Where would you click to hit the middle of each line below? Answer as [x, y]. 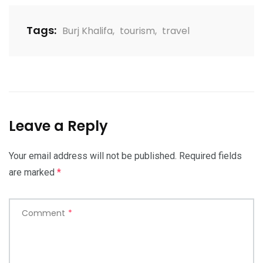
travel [176, 31]
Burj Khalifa [87, 31]
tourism [137, 31]
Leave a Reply [58, 126]
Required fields [210, 156]
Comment [43, 213]
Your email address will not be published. [93, 156]
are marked [33, 172]
